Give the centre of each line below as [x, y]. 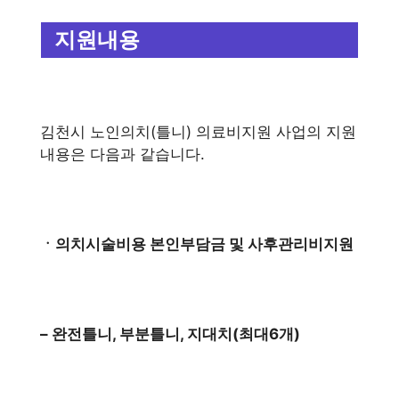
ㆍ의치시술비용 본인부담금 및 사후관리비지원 [197, 244]
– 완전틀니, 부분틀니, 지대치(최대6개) [170, 334]
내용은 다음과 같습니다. [122, 154]
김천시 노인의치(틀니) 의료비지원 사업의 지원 [198, 132]
